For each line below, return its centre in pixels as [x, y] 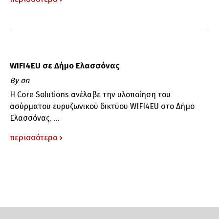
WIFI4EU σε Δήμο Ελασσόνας [65, 66]
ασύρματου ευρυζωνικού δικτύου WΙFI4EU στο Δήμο [102, 106]
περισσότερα [34, 137]
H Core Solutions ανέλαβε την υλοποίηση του [90, 94]
